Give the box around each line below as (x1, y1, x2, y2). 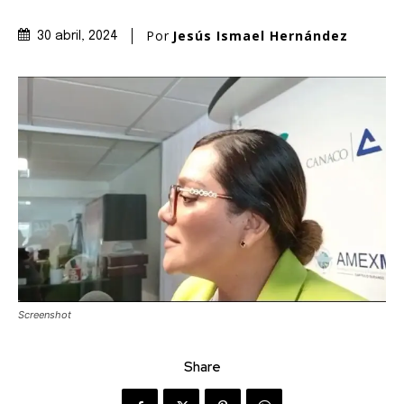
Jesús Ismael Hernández (172, 26, 348, 44)
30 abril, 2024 (37, 30, 118, 43)
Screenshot (18, 308, 71, 322)
